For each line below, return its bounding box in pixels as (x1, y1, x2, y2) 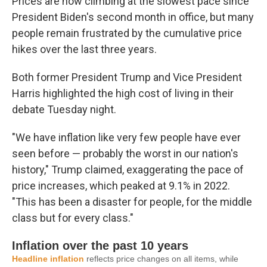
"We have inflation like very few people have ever (12, 131, 241, 144)
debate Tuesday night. (12, 103, 116, 116)
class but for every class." (12, 212, 133, 224)
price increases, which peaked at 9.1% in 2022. (12, 179, 230, 192)
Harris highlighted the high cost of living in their (12, 87, 234, 100)
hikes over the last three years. (12, 43, 157, 55)
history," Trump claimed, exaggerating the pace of (12, 163, 244, 176)
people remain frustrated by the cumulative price (12, 27, 242, 39)
